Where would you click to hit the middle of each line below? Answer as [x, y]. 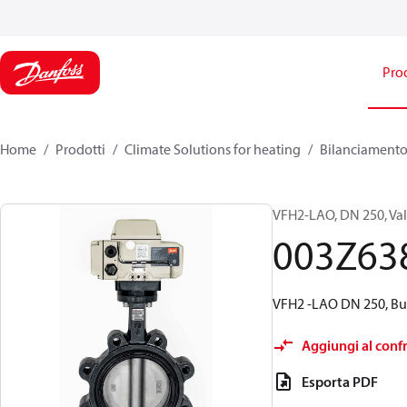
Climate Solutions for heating [213, 149]
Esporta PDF [340, 382]
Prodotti [80, 149]
